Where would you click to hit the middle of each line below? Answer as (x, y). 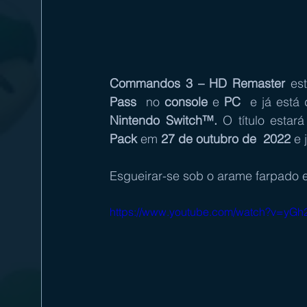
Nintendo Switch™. (166, 120)
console (186, 101)
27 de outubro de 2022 (226, 138)
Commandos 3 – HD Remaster (198, 83)
